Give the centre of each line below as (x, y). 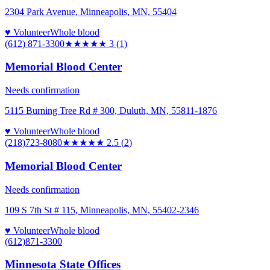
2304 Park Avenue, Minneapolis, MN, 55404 (91, 11)
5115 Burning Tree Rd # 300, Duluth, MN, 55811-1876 (111, 111)
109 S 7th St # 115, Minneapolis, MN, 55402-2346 (102, 210)
